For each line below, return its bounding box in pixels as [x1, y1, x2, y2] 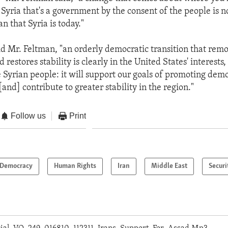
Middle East [151, 162, 188, 170]
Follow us [11, 111, 46, 120]
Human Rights [54, 162, 97, 170]
